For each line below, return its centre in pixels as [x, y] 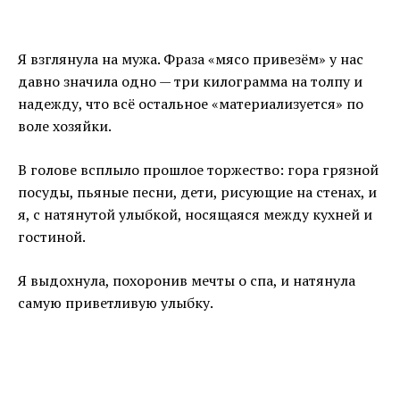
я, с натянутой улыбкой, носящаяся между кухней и [195, 214]
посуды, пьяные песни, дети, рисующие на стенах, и [197, 192]
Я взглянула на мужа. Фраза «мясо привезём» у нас [191, 58]
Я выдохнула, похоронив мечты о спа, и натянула [187, 280]
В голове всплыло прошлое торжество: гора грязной [198, 169]
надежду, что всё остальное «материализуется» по [191, 103]
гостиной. [52, 236]
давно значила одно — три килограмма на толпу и [190, 81]
